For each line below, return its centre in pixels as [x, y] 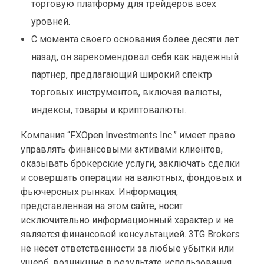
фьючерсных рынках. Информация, [99, 192]
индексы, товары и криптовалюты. [108, 110]
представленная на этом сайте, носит [102, 206]
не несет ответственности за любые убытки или [127, 248]
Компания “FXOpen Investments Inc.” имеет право [128, 135]
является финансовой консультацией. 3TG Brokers [130, 234]
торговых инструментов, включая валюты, [126, 92]
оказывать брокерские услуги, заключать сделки [130, 163]
